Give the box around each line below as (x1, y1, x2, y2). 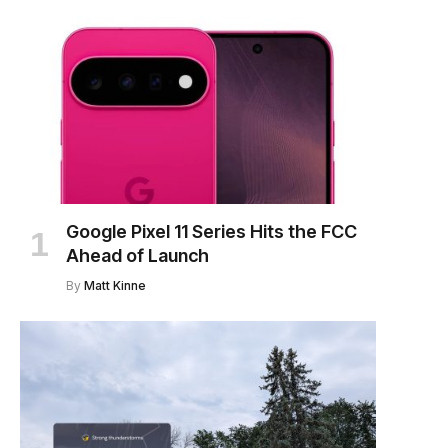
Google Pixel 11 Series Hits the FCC (66, 221, 357, 243)
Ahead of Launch (66, 245, 209, 267)
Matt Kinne (84, 278, 146, 294)
